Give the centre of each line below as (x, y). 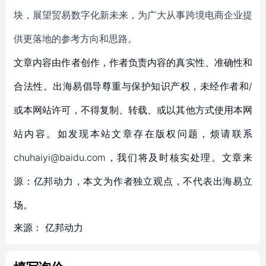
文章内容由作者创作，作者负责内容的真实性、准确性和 (133, 62)
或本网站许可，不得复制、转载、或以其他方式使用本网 (133, 110)
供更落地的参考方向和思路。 (75, 39)
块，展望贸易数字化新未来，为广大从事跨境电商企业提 (133, 15)
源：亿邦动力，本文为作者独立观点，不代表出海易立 (133, 181)
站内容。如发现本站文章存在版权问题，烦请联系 (133, 134)
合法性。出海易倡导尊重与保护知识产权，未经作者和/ (133, 86)
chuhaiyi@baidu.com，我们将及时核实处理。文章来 (133, 157)
